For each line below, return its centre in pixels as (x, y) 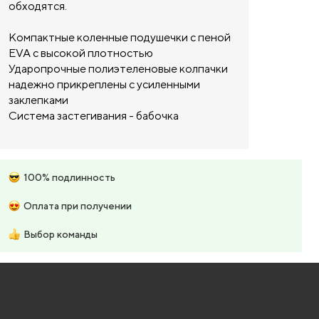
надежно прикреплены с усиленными (104, 84)
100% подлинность (69, 177)
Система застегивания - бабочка (94, 116)
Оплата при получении (78, 206)
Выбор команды (61, 234)
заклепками (38, 100)
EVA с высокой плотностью (81, 53)
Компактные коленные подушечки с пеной (120, 37)
